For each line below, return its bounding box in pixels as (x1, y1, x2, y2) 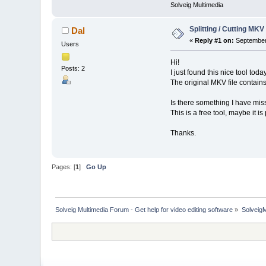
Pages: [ (52, 163, 76, 171)
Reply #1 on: (195, 37, 235, 45)
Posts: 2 (61, 64, 85, 72)
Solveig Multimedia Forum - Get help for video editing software (55, 205, 233, 213)
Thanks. (170, 129, 196, 138)
